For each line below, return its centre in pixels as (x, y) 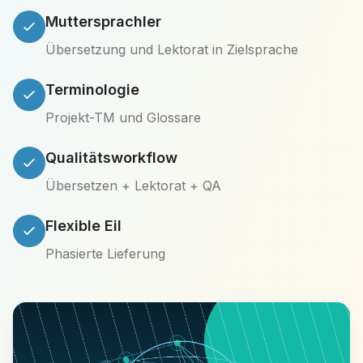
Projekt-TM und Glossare (123, 117)
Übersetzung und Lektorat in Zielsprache (172, 49)
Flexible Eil (83, 226)
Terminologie (92, 90)
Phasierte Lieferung (105, 254)
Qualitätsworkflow (111, 158)
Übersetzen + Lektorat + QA (133, 186)
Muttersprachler (103, 21)
